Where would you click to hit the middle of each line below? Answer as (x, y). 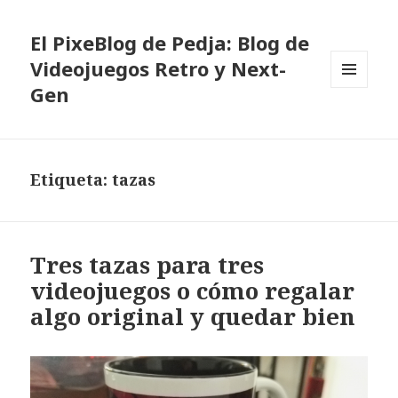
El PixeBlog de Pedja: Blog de (170, 43)
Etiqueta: (72, 180)
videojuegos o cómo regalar (193, 291)
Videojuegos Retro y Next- (159, 69)
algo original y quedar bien (193, 317)
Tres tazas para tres (147, 265)
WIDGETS (357, 124)
